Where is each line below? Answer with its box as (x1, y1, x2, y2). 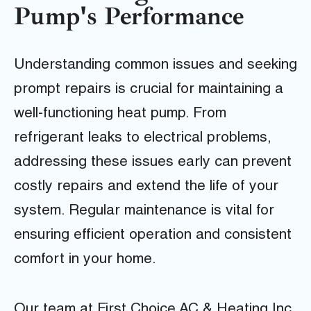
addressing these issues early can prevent (14, 155, 292, 171)
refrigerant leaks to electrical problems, (14, 131, 271, 146)
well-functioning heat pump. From (14, 107, 226, 122)
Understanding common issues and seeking (14, 58, 297, 74)
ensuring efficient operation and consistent (14, 228, 292, 244)
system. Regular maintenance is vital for (14, 204, 274, 219)
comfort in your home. (14, 253, 156, 268)
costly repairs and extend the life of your (14, 180, 278, 195)
